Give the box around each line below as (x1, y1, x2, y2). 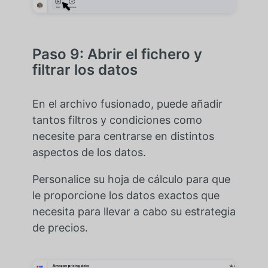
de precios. (32, 221, 88, 234)
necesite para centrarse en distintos (32, 129, 214, 142)
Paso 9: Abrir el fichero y (32, 45, 202, 63)
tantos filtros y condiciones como (32, 113, 202, 126)
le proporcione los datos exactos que (32, 188, 220, 202)
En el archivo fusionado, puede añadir (32, 97, 223, 110)
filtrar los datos (32, 60, 138, 78)
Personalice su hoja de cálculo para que (32, 172, 230, 185)
